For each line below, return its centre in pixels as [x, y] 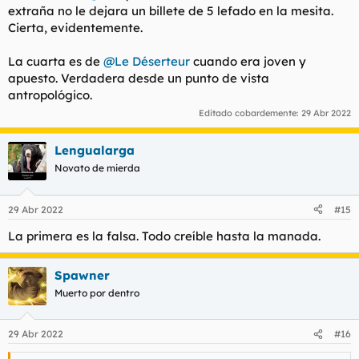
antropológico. [50, 95]
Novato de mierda [97, 168]
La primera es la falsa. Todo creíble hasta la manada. [164, 236]
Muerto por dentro [97, 292]
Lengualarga [95, 151]
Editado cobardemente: [250, 113]
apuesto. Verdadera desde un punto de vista [139, 78]
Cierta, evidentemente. [75, 27]
